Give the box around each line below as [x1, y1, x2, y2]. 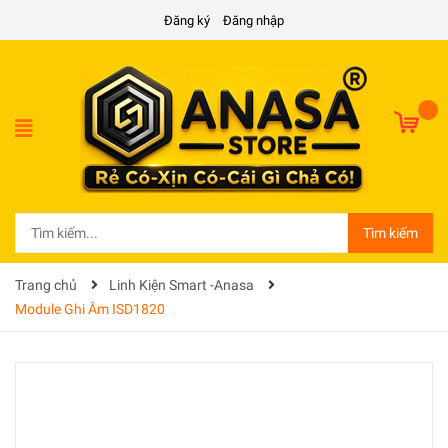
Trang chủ [15, 277, 77, 293]
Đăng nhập [223, 13, 284, 28]
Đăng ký [164, 13, 210, 28]
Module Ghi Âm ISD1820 [15, 301, 165, 317]
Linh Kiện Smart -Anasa [109, 277, 254, 293]
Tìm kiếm [363, 224, 418, 241]
